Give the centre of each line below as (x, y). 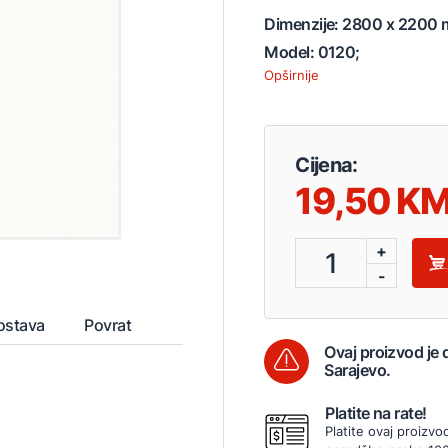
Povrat (108, 324)
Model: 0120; (312, 51)
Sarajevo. (357, 370)
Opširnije (292, 74)
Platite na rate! (376, 412)
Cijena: (326, 164)
